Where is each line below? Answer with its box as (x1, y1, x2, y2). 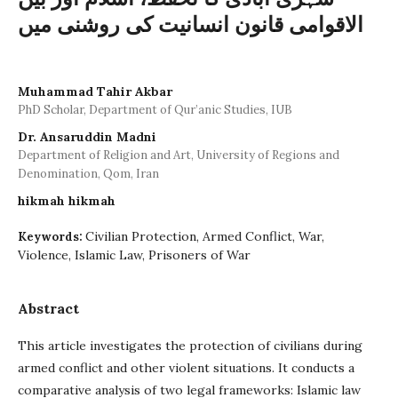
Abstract (18, 299, 79, 317)
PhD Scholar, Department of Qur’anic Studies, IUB (18, 102, 292, 117)
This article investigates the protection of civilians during (18, 338, 362, 354)
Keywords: (18, 229, 85, 244)
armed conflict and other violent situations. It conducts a (18, 360, 354, 376)
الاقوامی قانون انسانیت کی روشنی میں (18, 11, 363, 38)
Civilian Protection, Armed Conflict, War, (85, 228, 324, 244)
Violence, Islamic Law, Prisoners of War (18, 247, 251, 263)
